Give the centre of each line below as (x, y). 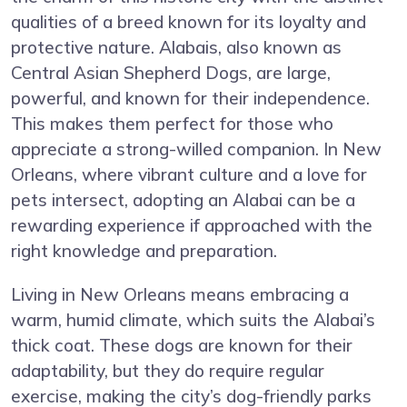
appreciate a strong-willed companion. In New (196, 149)
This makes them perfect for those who (172, 123)
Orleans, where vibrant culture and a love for (189, 174)
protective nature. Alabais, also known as (176, 47)
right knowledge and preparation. (144, 250)
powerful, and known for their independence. (190, 98)
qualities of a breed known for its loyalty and (189, 21)
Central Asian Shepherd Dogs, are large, (171, 72)
